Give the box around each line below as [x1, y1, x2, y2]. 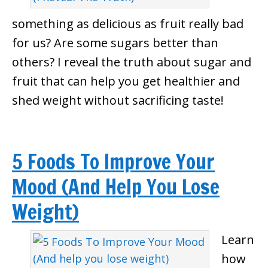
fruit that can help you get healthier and [12, 73, 240, 89]
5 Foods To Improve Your [12, 147, 215, 176]
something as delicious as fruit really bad [12, 16, 243, 32]
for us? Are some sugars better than [12, 35, 218, 51]
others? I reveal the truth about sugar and [12, 54, 251, 70]
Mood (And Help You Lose [12, 172, 220, 201]
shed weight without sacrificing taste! [12, 92, 224, 108]
